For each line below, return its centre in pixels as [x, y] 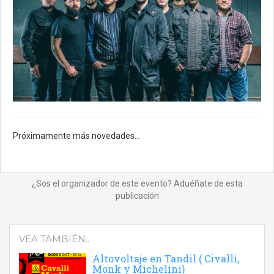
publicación [137, 195]
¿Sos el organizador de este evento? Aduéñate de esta [137, 183]
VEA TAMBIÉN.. [54, 239]
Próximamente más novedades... [76, 135]
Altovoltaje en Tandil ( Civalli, [166, 258]
